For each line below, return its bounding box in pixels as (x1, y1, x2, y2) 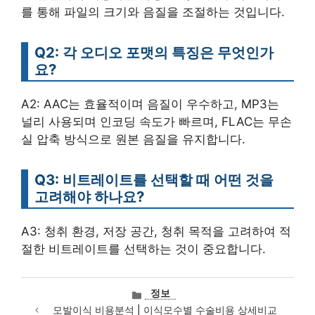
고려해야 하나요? (34, 188, 144, 205)
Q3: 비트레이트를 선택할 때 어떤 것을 (34, 171, 274, 188)
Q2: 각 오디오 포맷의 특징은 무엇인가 (34, 44, 274, 61)
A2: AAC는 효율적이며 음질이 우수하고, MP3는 (21, 97, 279, 111)
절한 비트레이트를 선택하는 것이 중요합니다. (21, 242, 266, 256)
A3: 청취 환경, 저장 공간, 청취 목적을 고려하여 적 (21, 224, 291, 238)
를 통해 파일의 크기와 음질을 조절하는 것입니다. (21, 5, 285, 19)
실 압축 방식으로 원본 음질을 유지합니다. (21, 132, 245, 146)
